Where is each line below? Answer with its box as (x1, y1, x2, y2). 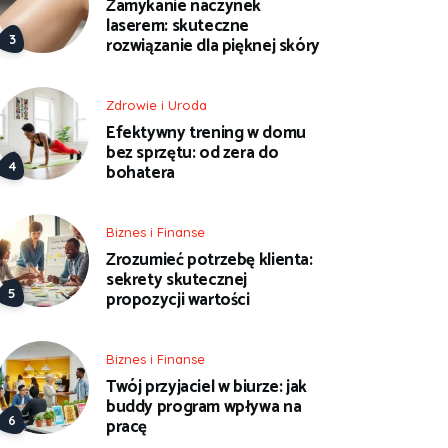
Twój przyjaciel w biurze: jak (106, 372, 307, 401)
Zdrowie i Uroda (106, 96, 207, 113)
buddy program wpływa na (106, 392, 302, 421)
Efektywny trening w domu (106, 118, 306, 147)
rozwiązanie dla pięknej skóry (106, 31, 320, 60)
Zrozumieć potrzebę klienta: (106, 245, 313, 274)
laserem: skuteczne (106, 11, 250, 40)
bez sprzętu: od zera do (106, 138, 279, 167)
